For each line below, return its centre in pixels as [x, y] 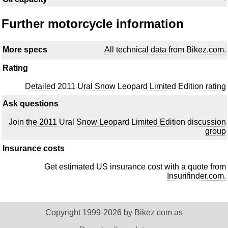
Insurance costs [34, 148]
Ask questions [31, 103]
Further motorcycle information [93, 23]
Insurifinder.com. [196, 176]
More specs [25, 49]
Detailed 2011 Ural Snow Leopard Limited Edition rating [125, 86]
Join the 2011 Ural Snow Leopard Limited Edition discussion [117, 122]
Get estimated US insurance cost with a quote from [135, 166]
